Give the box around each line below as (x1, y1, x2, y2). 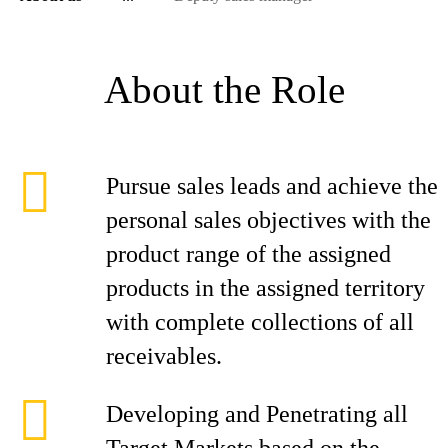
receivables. (106, 343, 222, 369)
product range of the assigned (106, 241, 391, 267)
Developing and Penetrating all (106, 401, 408, 427)
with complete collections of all (106, 309, 414, 335)
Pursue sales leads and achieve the (106, 173, 438, 199)
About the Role (103, 68, 345, 111)
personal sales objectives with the (106, 207, 431, 233)
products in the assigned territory (106, 275, 425, 301)
